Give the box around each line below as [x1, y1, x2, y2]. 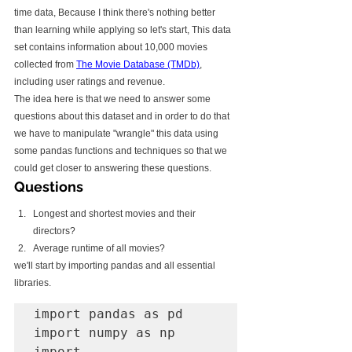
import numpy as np [34, 325, 175, 340]
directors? [33, 225, 75, 236]
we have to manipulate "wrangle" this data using [14, 128, 221, 139]
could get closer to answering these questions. [14, 163, 211, 174]
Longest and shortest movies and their [33, 208, 198, 219]
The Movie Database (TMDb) [76, 59, 200, 70]
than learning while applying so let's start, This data [14, 24, 233, 35]
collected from [14, 59, 76, 70]
